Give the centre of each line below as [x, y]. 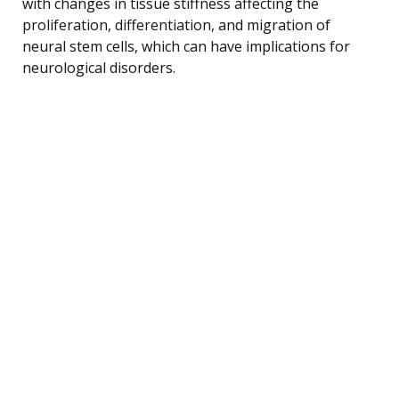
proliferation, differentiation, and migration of [176, 24]
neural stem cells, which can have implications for [186, 46]
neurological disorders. [99, 67]
